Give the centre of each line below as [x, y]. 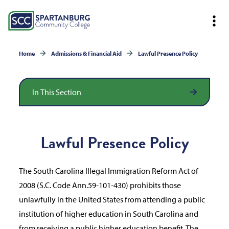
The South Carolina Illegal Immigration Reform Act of [109, 171]
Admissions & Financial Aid [87, 53]
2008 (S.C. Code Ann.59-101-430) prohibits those [100, 185]
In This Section [57, 92]
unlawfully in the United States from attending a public [112, 200]
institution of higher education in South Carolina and [109, 214]
